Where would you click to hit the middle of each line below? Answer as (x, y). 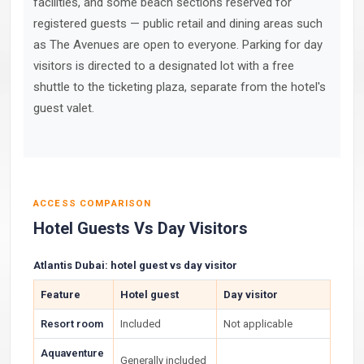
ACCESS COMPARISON (93, 203)
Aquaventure (72, 353)
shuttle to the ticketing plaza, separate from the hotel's (180, 87)
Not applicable (258, 324)
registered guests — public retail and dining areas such (178, 24)
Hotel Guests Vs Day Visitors (141, 228)
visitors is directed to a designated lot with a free (164, 66)
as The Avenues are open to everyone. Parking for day (178, 45)
